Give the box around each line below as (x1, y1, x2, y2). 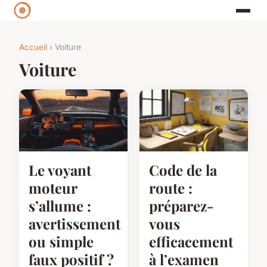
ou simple (29, 232, 94, 252)
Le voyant (29, 160, 91, 180)
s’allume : (29, 196, 91, 216)
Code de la (149, 160, 217, 180)
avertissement (29, 214, 120, 234)
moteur (29, 178, 77, 198)
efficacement (149, 232, 233, 252)
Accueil (19, 42, 47, 52)
